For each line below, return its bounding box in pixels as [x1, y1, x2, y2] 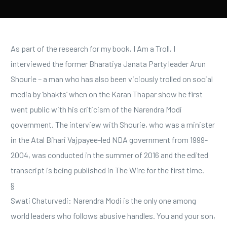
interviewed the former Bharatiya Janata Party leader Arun [11, 59, 206, 69]
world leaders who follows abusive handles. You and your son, [11, 211, 216, 221]
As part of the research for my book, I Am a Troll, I [11, 44, 176, 54]
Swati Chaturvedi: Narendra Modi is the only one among [11, 196, 197, 206]
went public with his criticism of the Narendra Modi [11, 104, 182, 115]
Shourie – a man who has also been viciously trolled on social [11, 74, 213, 84]
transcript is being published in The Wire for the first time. [11, 165, 205, 175]
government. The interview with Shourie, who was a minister [11, 120, 215, 130]
